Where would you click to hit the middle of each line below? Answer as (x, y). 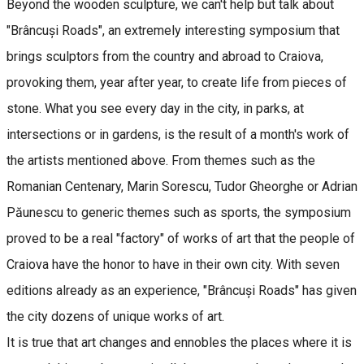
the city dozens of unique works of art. (117, 316)
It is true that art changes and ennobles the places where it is (179, 342)
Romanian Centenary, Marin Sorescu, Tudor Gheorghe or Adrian (182, 186)
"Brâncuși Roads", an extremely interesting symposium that (173, 30)
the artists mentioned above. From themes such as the (161, 160)
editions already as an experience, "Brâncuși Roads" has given (182, 290)
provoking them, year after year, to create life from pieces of (177, 82)
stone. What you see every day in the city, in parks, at (155, 108)
